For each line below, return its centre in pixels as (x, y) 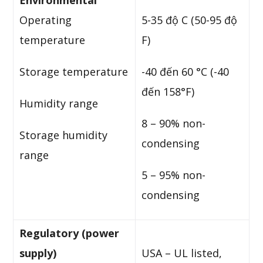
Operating (46, 20)
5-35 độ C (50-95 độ (190, 20)
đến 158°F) (168, 92)
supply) (38, 253)
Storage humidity (64, 135)
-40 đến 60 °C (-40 (186, 72)
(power (101, 233)
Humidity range (59, 103)
